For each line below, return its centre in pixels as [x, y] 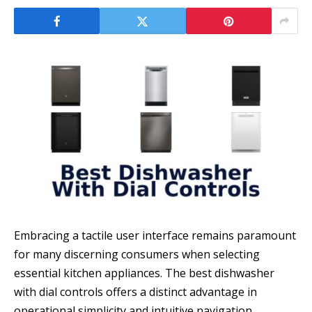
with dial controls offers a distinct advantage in [135, 292]
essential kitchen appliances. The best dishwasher [144, 273]
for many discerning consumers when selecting [137, 255]
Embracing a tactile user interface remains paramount [155, 236]
